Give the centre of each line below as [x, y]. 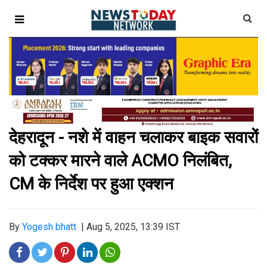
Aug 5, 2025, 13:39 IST [133, 227]
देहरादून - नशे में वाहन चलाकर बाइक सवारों [133, 138]
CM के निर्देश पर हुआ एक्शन [93, 184]
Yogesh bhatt [49, 227]
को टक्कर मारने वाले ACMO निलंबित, [120, 161]
